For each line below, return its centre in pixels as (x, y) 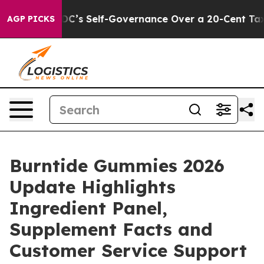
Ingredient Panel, (88, 208)
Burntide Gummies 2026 (117, 166)
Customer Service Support (128, 250)
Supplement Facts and (111, 229)
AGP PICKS (31, 19)
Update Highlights (93, 187)
